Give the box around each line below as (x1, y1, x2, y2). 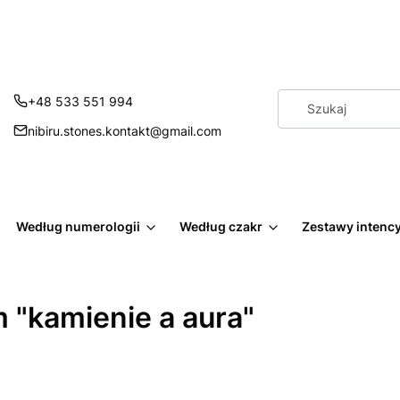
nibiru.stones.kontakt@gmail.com (28, 123, 222, 138)
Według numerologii (16, 219, 140, 234)
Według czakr (179, 219, 262, 234)
